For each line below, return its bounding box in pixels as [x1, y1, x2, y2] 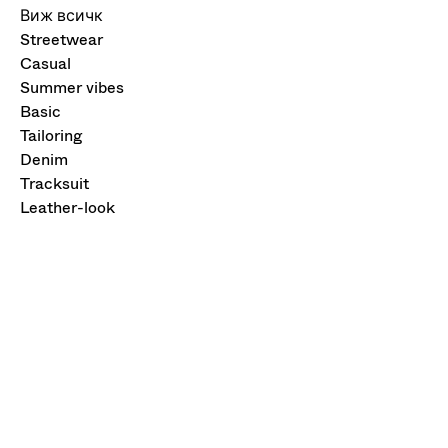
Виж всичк [20, 4, 103, 27]
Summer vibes [20, 76, 124, 99]
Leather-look [20, 196, 115, 219]
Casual [20, 52, 71, 75]
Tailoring [20, 124, 82, 147]
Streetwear [20, 28, 103, 51]
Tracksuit [20, 172, 89, 195]
